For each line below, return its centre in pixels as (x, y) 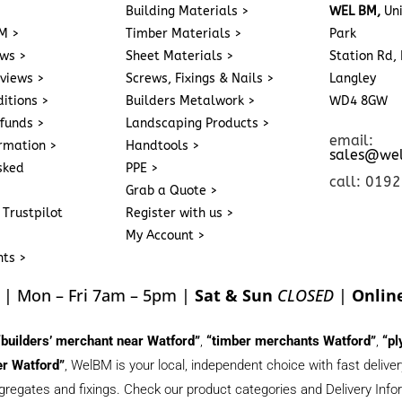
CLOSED (305, 296)
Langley (352, 79)
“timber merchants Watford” (292, 341)
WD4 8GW (358, 101)
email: (351, 141)
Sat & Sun (233, 296)
